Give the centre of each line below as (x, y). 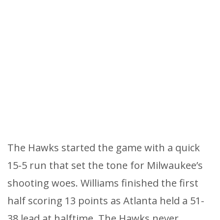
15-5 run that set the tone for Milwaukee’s (105, 165)
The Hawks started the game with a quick (104, 147)
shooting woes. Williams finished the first (103, 183)
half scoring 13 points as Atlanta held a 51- (106, 200)
